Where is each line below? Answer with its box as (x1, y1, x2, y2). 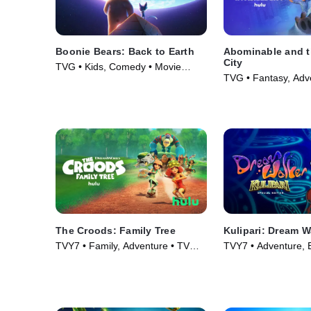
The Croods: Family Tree (56, 224, 176, 236)
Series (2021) (56, 253, 115, 265)
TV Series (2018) (223, 253, 299, 265)
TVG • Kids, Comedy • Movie (56, 61, 181, 73)
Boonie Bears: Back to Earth (56, 46, 194, 58)
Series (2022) (223, 86, 283, 98)
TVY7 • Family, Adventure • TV (56, 239, 190, 251)
